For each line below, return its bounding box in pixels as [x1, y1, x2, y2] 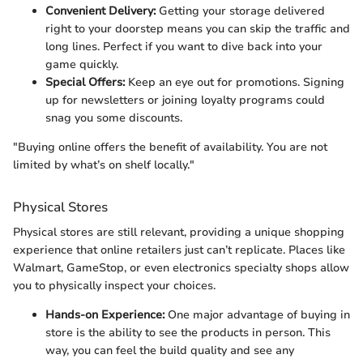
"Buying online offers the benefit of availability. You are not [13, 139, 327, 156]
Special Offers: [45, 75, 125, 91]
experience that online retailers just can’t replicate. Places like [13, 242, 345, 258]
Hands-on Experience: [45, 307, 164, 323]
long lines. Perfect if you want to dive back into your [45, 39, 322, 55]
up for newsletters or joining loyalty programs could [45, 92, 325, 109]
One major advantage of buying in [164, 307, 350, 323]
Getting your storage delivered [156, 3, 325, 19]
